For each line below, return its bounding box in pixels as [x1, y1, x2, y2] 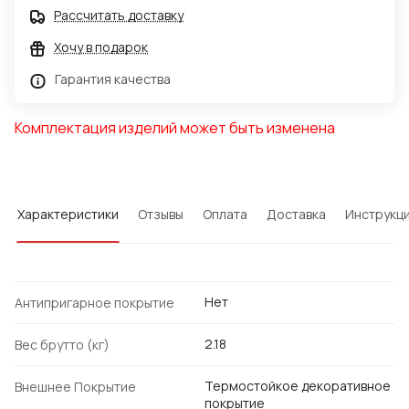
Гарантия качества [55, 70, 171, 89]
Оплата [203, 205, 247, 224]
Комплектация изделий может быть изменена [15, 118, 335, 139]
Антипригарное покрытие [15, 294, 174, 312]
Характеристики [17, 205, 119, 224]
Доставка [267, 205, 326, 224]
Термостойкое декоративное [204, 377, 391, 395]
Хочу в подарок [54, 38, 148, 57]
